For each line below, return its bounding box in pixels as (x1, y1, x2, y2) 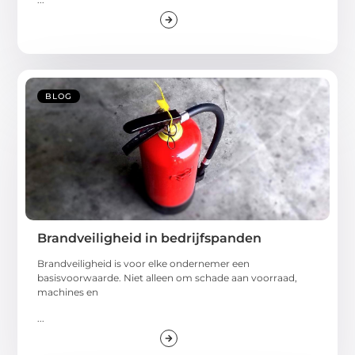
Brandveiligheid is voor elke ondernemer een (37, 258, 250, 270)
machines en (37, 286, 99, 299)
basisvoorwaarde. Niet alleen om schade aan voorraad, (37, 272, 298, 284)
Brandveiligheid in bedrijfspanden (37, 231, 262, 246)
